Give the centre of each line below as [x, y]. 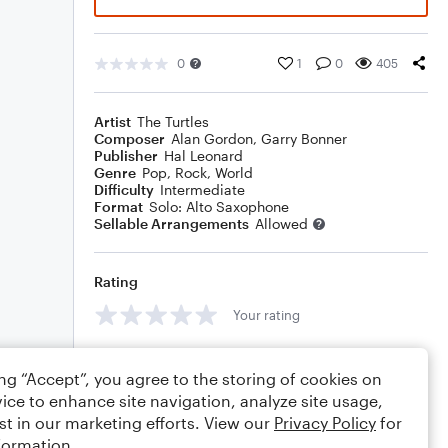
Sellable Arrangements [171, 223]
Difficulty [124, 189]
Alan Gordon [212, 138]
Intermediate [202, 189]
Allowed [281, 223]
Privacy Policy [325, 422]
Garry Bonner [304, 138]
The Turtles [173, 121]
